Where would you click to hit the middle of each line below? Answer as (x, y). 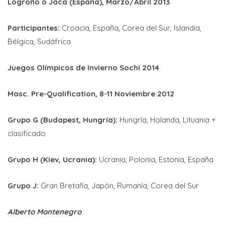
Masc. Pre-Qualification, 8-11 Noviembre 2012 (91, 93)
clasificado (27, 133)
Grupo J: (23, 185)
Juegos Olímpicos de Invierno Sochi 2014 (83, 67)
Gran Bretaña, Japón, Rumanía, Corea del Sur (119, 185)
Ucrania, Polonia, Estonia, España (155, 159)
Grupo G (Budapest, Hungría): (63, 120)
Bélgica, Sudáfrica (39, 41)
